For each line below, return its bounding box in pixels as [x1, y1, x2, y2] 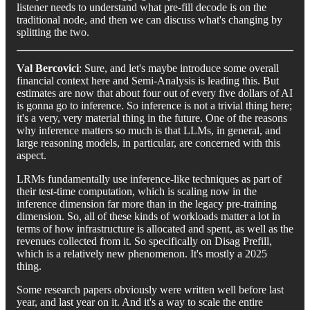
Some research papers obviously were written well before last [17, 283, 284, 295]
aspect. [17, 149, 46, 161]
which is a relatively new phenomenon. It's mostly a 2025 [17, 247, 267, 259]
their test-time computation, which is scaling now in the [17, 185, 257, 197]
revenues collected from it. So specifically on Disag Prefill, [17, 235, 272, 247]
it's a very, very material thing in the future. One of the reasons [17, 111, 287, 124]
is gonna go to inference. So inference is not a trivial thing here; [17, 99, 292, 111]
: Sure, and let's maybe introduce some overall [79, 62, 279, 74]
